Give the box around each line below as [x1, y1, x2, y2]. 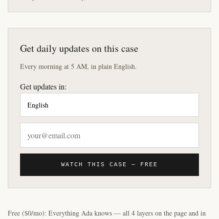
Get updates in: [20, 81, 66, 91]
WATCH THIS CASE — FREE [61, 161, 158, 168]
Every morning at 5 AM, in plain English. [20, 62, 137, 71]
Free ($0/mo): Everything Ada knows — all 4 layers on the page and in [8, 208, 206, 218]
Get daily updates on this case [20, 42, 138, 55]
